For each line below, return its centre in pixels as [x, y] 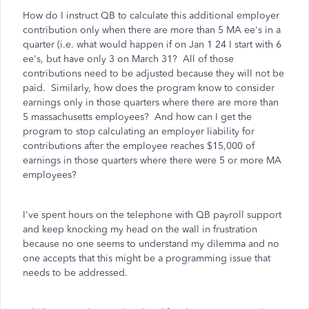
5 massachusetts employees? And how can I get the [137, 117]
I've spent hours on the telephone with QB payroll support [152, 215]
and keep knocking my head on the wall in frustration [140, 229]
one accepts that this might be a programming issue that [147, 258]
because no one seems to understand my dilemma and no [151, 244]
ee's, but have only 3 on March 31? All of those [128, 59]
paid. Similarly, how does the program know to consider [149, 88]
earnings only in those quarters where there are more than [151, 102]
